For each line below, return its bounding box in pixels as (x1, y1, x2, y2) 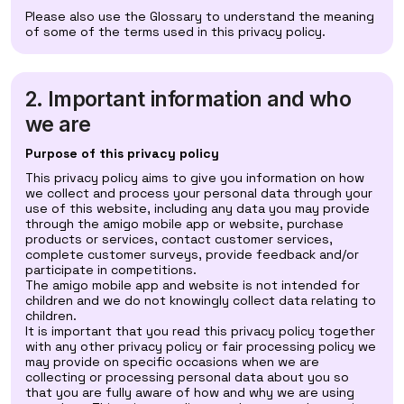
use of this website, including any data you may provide (25, 200, 370, 216)
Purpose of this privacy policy (25, 145, 219, 161)
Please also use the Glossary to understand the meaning (25, 8, 374, 24)
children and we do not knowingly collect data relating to (25, 292, 376, 308)
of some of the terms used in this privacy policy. (25, 23, 326, 40)
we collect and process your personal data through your (25, 185, 372, 201)
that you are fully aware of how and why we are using (25, 384, 354, 400)
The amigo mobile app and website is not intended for (25, 277, 360, 293)
